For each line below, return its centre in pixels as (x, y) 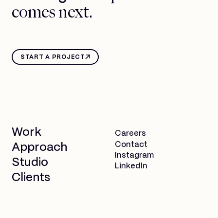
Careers (130, 134)
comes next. (52, 11)
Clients (31, 178)
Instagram (134, 155)
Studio (30, 163)
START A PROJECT (53, 57)
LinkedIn (131, 166)
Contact (131, 145)
